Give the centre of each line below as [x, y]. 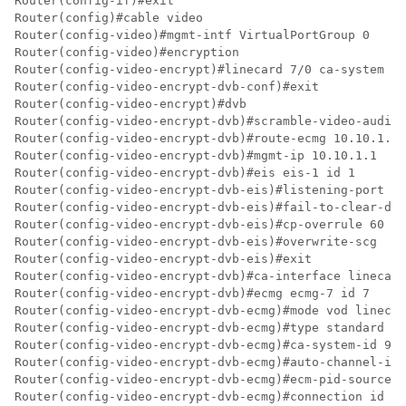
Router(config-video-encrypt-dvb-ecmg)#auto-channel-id [207, 362]
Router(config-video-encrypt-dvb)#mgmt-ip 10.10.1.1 [196, 156]
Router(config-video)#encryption [127, 53]
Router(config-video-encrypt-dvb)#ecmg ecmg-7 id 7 [192, 294]
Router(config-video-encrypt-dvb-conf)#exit [167, 87]
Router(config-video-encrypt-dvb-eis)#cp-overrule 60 [199, 225]
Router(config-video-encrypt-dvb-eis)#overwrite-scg [196, 242]
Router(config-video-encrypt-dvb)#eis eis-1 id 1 [185, 173]
